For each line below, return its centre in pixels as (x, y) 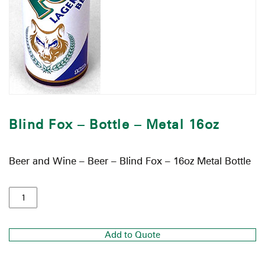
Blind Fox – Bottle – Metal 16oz (114, 124)
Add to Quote (132, 235)
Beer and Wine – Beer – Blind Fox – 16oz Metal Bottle (130, 161)
